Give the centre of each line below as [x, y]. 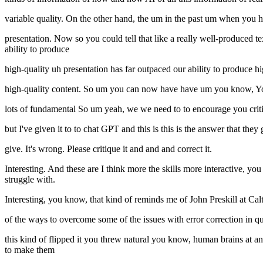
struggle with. [30, 180]
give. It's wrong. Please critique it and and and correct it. [108, 149]
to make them [30, 250]
